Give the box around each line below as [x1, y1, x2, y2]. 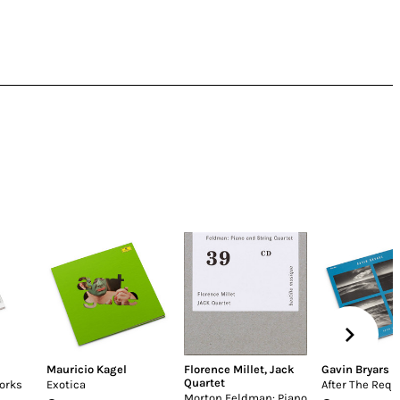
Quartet [184, 376, 225, 389]
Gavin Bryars [321, 362, 389, 376]
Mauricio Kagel [46, 362, 127, 376]
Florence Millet [184, 362, 264, 376]
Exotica [46, 378, 86, 391]
